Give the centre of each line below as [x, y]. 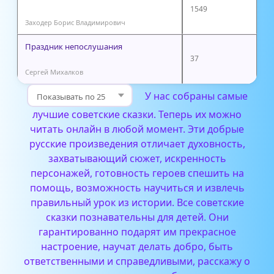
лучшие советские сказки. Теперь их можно [137, 114]
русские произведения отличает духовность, [137, 143]
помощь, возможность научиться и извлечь [137, 187]
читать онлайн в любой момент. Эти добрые [137, 129]
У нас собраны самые [196, 96]
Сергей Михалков [54, 72]
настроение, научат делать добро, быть [137, 246]
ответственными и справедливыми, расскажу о [137, 261]
